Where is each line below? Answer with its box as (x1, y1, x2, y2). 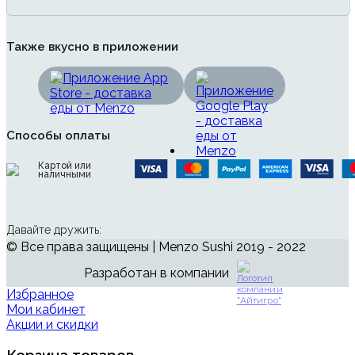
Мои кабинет (6, 301, 86, 317)
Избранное (6, 286, 74, 302)
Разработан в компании (83, 265, 229, 281)
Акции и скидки (6, 316, 98, 332)
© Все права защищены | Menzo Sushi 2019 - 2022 (6, 239, 306, 254)
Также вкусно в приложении (6, 39, 178, 54)
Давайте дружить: (6, 223, 101, 236)
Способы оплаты (6, 128, 110, 143)
